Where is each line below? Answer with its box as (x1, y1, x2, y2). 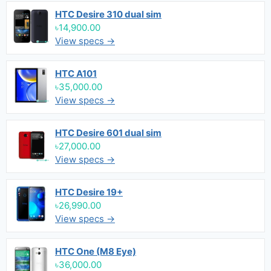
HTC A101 (55, 68, 97, 79)
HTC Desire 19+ (55, 186, 123, 198)
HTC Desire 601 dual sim (55, 127, 162, 139)
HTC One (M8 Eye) (55, 246, 136, 257)
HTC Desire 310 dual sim (55, 8, 162, 20)
